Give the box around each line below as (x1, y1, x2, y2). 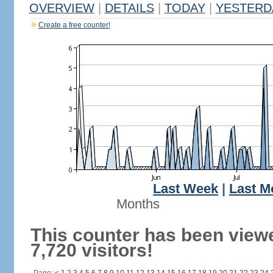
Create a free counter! (38, 21, 110, 29)
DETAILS (104, 1, 154, 15)
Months (116, 197, 160, 211)
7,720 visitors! (30, 240, 153, 260)
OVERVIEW (29, 1, 94, 15)
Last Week (153, 182, 218, 196)
